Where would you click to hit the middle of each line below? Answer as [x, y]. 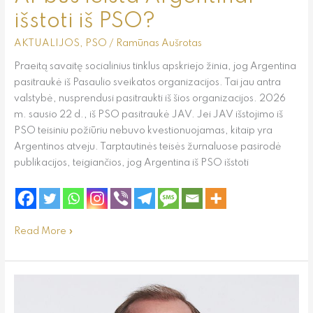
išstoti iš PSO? [84, 21]
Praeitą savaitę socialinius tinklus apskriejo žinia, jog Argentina [155, 66]
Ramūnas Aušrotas [159, 43]
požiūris [31, 297]
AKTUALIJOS [46, 43]
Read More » [43, 232]
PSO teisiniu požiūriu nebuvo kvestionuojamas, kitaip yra [143, 130]
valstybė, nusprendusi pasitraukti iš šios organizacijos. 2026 [150, 98]
